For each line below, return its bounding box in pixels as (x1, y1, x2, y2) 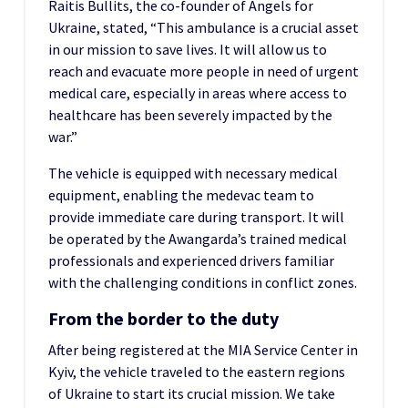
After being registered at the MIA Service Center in (48, 341, 358, 360)
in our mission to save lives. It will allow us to (48, 40, 327, 59)
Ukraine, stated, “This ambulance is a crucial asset (48, 18, 359, 37)
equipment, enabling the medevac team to (48, 186, 314, 205)
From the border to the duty (48, 307, 279, 331)
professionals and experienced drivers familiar (48, 251, 334, 270)
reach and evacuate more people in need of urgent (48, 62, 359, 81)
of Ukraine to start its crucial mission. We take (48, 384, 335, 403)
